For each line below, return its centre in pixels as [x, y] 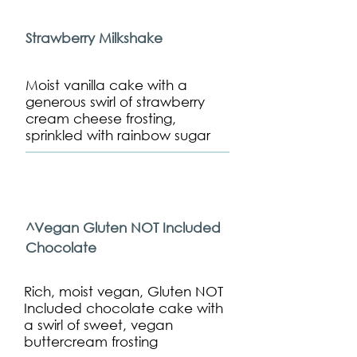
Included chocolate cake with [124, 308]
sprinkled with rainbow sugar [118, 135]
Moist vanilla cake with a [106, 85]
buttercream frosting [91, 341]
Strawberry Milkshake [94, 38]
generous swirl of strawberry [115, 102]
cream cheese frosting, [101, 118]
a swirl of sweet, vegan [98, 325]
